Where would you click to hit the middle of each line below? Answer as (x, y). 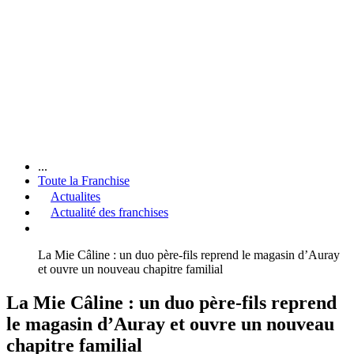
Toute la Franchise (84, 180)
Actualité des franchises (109, 212)
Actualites (75, 196)
